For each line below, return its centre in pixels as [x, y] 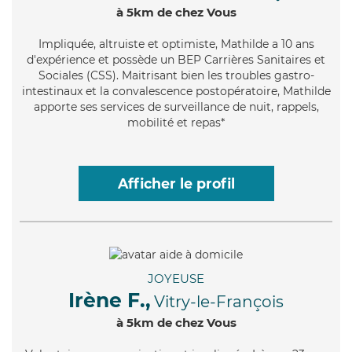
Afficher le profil [176, 183]
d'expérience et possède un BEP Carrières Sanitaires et [176, 59]
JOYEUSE [176, 278]
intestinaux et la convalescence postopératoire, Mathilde [176, 91]
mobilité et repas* [176, 122]
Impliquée [66, 44]
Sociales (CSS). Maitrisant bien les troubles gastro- [176, 75]
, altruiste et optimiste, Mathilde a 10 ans [203, 44]
